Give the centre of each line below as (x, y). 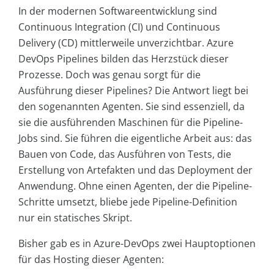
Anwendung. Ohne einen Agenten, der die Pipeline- (135, 186)
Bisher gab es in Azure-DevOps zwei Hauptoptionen (137, 244)
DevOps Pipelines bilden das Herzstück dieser (124, 59)
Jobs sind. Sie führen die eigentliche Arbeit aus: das (135, 139)
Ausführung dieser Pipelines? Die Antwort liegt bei (133, 91)
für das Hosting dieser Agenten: (91, 260)
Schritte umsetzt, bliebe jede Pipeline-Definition (128, 202)
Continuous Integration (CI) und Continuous (119, 27)
